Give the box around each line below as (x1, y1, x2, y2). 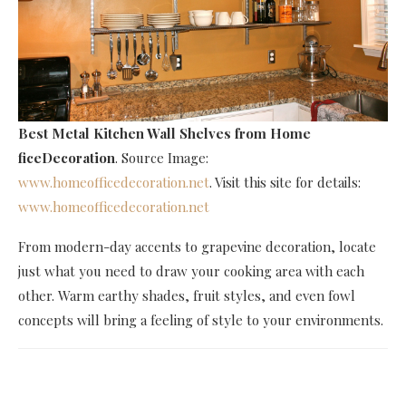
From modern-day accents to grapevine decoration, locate (18, 237, 376, 256)
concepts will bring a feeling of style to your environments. (18, 311, 383, 330)
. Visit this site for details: (209, 173, 361, 192)
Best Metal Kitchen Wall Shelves (18, 124, 231, 143)
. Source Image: (115, 149, 208, 168)
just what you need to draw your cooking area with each (18, 262, 364, 281)
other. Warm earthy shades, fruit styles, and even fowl (18, 286, 355, 305)
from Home (235, 124, 311, 143)
